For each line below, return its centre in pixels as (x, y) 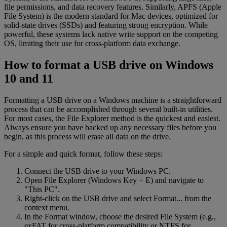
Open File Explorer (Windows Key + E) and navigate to (114, 180)
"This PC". (42, 189)
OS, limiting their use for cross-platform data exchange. (92, 43)
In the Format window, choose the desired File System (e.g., (120, 216)
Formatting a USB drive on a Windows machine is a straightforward (113, 100)
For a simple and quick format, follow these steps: (83, 154)
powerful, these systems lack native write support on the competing (111, 34)
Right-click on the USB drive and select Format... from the (118, 198)
